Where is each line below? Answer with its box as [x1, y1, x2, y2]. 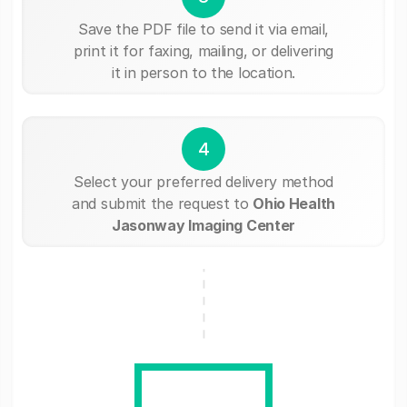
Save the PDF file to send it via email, [77, 19, 330, 38]
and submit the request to [72, 194, 253, 213]
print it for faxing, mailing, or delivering [73, 41, 334, 60]
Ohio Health [253, 194, 335, 213]
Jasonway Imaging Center [111, 215, 296, 234]
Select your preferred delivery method [74, 172, 333, 191]
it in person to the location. [111, 63, 296, 82]
